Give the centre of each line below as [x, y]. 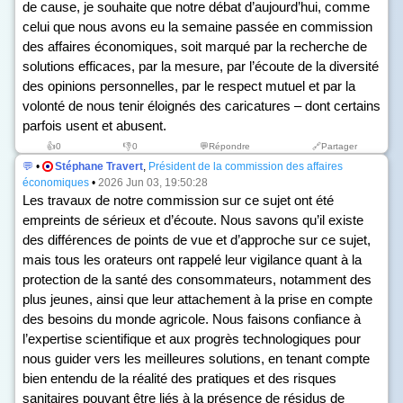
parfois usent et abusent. [94, 125]
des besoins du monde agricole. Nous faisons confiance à [192, 319]
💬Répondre [224, 146]
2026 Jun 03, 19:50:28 [153, 183]
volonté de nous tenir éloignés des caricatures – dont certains [201, 106]
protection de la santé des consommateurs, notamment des [197, 279]
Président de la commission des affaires [246, 166]
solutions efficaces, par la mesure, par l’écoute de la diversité [201, 66]
